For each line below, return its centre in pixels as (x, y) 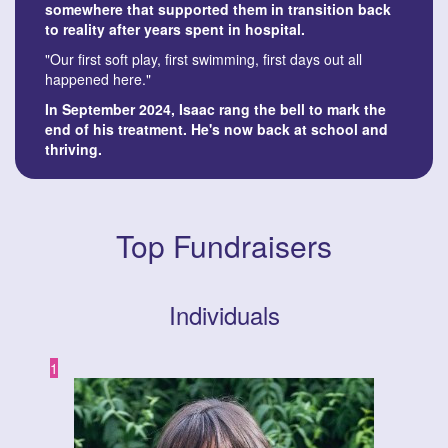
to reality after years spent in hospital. (177, 29)
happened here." (98, 79)
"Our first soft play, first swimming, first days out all (203, 59)
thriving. (75, 149)
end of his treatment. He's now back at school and (216, 129)
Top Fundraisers (224, 246)
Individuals (224, 315)
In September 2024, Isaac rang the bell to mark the (215, 109)
